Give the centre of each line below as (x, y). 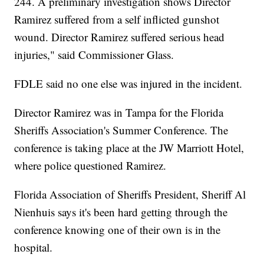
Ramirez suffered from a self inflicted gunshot (117, 19)
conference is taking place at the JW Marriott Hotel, (129, 147)
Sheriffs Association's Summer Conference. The (121, 130)
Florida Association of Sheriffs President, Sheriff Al (130, 194)
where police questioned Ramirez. (90, 165)
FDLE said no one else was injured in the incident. (128, 83)
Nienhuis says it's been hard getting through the (121, 212)
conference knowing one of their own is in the (118, 229)
